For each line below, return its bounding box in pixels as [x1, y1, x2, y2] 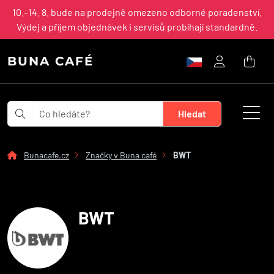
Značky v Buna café [86, 150, 157, 160]
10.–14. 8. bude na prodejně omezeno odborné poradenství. [12, 6, 262, 18]
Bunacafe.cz [24, 150, 69, 160]
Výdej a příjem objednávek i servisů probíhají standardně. [17, 21, 257, 32]
